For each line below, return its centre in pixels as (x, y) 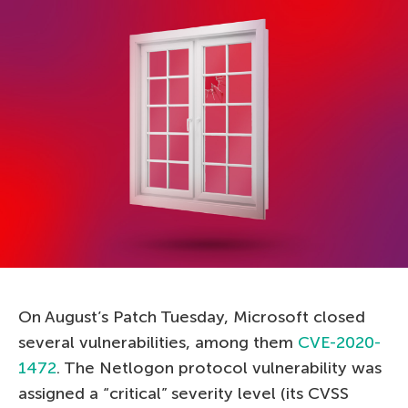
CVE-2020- (339, 342)
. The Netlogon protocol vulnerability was (219, 367)
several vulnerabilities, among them (158, 342)
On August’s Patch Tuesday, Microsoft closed (192, 316)
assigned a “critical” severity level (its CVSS (184, 393)
